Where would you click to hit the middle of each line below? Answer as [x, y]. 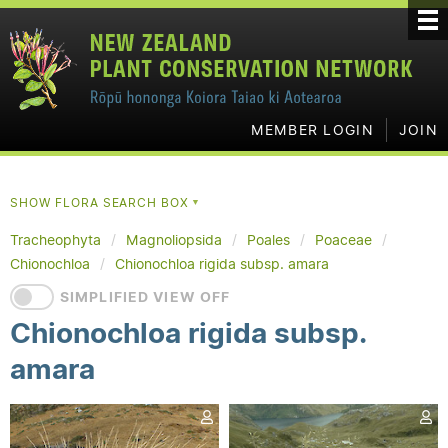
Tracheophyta [55, 240]
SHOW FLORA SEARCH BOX [102, 202]
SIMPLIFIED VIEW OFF [145, 297]
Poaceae [343, 240]
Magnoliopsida [174, 240]
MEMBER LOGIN [312, 130]
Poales [268, 240]
